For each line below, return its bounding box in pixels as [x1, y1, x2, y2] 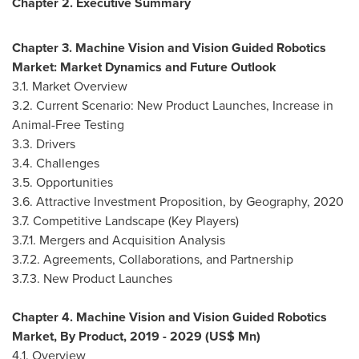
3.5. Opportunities [12, 173, 113, 192]
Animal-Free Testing [12, 115, 124, 134]
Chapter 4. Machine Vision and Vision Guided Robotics [12, 308, 327, 326]
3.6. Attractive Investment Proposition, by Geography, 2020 [12, 192, 344, 211]
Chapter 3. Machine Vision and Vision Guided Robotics [12, 38, 326, 57]
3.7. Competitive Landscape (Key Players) [12, 212, 239, 230]
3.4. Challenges [12, 154, 99, 172]
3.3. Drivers [12, 135, 75, 153]
